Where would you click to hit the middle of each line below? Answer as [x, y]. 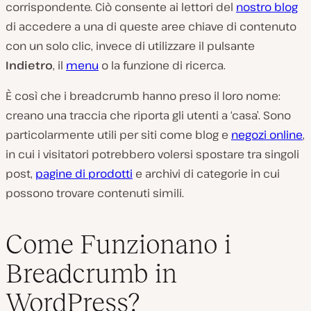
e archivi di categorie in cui [206, 174]
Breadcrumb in [91, 273]
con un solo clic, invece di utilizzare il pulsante [130, 46]
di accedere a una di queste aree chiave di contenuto [151, 26]
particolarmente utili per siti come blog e [118, 135]
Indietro [29, 65]
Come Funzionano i [118, 244]
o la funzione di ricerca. [162, 65]
